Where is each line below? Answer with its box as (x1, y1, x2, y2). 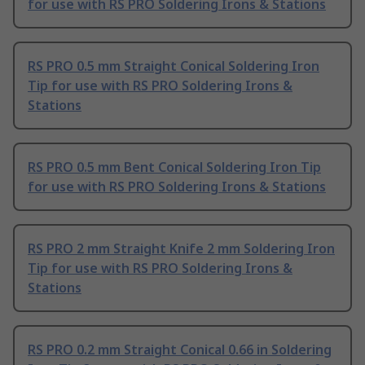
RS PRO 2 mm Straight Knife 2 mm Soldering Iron (28, 240, 335, 258)
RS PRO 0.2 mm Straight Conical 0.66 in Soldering (28, 341, 332, 359)
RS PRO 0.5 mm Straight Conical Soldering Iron (28, 57, 319, 76)
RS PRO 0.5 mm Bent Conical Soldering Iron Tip (28, 158, 321, 177)
